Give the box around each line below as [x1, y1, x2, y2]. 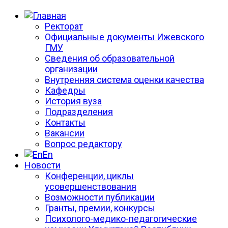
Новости [24, 159, 61, 170]
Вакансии [45, 127, 84, 138]
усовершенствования [45, 181, 136, 192]
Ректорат [45, 20, 83, 32]
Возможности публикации [45, 191, 155, 203]
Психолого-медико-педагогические [45, 213, 197, 224]
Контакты [45, 117, 85, 128]
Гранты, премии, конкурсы [45, 202, 155, 213]
